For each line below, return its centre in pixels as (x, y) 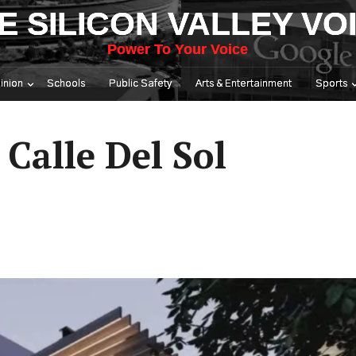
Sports (331, 84)
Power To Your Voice (178, 49)
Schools (66, 84)
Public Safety (140, 84)
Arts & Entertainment (244, 84)
